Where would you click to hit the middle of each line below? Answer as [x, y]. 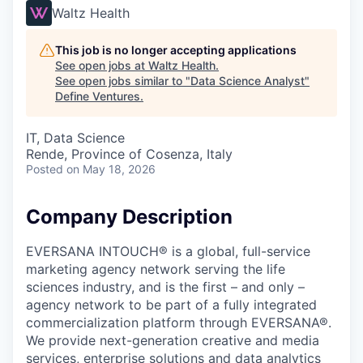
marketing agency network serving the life [156, 269]
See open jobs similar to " [123, 81]
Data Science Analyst [248, 81]
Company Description [129, 217]
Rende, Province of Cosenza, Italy [129, 154]
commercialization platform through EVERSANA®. [179, 322]
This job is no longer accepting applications [176, 50]
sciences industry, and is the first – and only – [165, 286]
